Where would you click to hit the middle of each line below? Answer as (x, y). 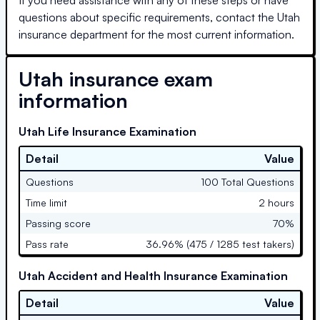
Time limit (46, 202)
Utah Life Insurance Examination (107, 131)
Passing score (58, 223)
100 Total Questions (247, 181)
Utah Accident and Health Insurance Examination (153, 275)
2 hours (276, 202)
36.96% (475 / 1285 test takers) (220, 244)
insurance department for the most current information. (156, 34)
